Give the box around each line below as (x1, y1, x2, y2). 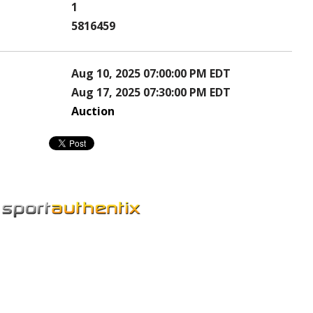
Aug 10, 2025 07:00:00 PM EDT (71, 66, 231, 82)
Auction (71, 103, 115, 119)
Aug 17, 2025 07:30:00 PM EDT (71, 85, 231, 101)
